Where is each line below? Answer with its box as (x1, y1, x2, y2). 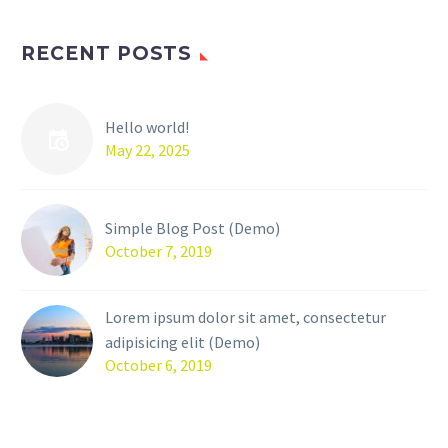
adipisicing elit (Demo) (105, 332, 260, 353)
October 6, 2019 (105, 355, 212, 376)
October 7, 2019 (105, 241, 212, 262)
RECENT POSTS (21, 42, 193, 66)
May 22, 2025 (105, 140, 190, 161)
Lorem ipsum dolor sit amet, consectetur (105, 307, 386, 328)
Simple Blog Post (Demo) (105, 218, 280, 239)
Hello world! (105, 117, 189, 138)
